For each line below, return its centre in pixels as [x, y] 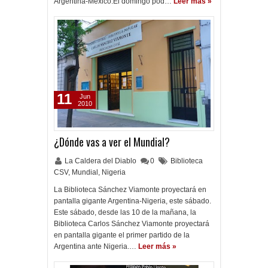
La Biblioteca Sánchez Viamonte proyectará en [130, 190]
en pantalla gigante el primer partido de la [122, 235]
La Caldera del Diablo [101, 161]
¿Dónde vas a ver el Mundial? [112, 142]
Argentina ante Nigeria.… [95, 246]
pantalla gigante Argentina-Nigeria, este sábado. [133, 201]
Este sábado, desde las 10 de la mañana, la [125, 212]
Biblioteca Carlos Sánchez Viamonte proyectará [132, 224]
